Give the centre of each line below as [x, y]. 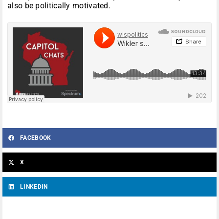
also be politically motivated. [59, 6]
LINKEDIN [34, 187]
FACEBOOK [36, 138]
